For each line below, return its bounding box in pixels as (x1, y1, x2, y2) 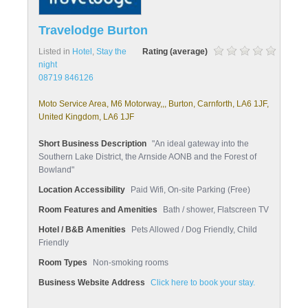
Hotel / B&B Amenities (38, 225, 126, 234)
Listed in (38, 47, 72, 56)
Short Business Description (38, 139, 146, 148)
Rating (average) (142, 47, 208, 56)
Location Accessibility (38, 185, 125, 195)
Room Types (38, 258, 87, 267)
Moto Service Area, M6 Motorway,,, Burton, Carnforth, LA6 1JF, (38, 99, 269, 109)
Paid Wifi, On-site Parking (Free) (131, 185, 250, 195)
